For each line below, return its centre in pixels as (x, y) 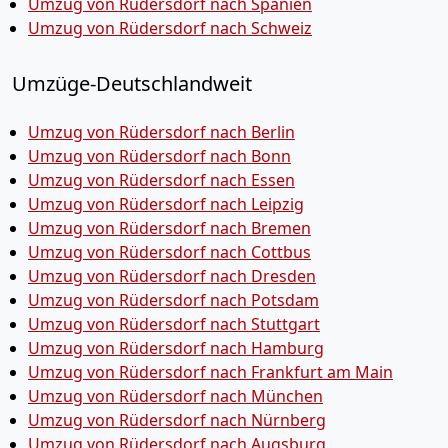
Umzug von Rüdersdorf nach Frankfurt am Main (210, 371)
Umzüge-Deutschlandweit (132, 83)
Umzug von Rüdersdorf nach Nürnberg (177, 419)
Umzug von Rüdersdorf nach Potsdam (173, 299)
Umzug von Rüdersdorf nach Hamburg (176, 347)
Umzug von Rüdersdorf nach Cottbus (169, 251)
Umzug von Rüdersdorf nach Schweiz (170, 27)
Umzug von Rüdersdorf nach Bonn (159, 155)
